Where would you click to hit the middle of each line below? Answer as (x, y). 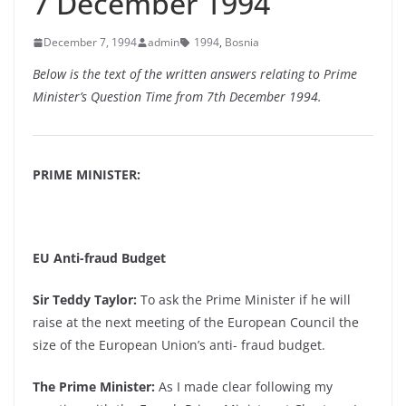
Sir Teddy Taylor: (85, 300)
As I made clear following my (244, 387)
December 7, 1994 (90, 42)
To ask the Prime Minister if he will (244, 300)
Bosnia (242, 42)
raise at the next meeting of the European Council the (196, 322)
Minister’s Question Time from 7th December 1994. (177, 97)
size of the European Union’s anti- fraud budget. (179, 345)
